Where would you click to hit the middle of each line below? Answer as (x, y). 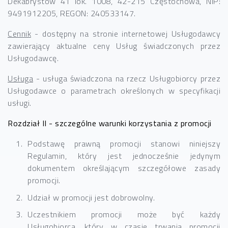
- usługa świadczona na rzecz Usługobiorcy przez (127, 78)
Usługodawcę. (33, 58)
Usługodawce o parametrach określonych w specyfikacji (114, 91)
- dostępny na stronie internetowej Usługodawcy (126, 34)
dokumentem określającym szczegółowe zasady (124, 168)
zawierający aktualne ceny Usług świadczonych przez (114, 46)
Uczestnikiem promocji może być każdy (124, 215)
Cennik (19, 34)
